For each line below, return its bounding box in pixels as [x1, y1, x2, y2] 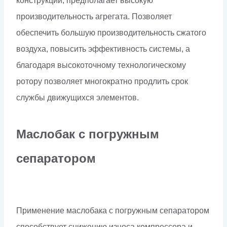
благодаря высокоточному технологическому [16, 60, 186, 69]
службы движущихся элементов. [16, 93, 139, 102]
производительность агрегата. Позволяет [16, 12, 172, 21]
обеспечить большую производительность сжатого [16, 28, 206, 37]
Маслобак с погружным [16, 127, 159, 141]
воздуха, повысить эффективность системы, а [16, 44, 190, 53]
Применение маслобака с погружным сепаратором [16, 206, 209, 215]
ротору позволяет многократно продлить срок [16, 77, 188, 86]
